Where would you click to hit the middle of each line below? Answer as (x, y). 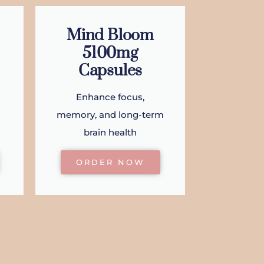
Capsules (110, 71)
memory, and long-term (110, 115)
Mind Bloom (110, 36)
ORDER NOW (110, 162)
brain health (110, 133)
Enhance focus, (110, 97)
